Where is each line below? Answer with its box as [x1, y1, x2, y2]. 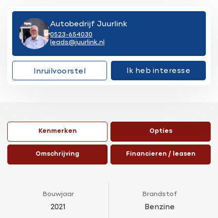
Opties [149, 128, 172, 134]
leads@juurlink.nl [50, 39, 105, 46]
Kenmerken [38, 128, 77, 134]
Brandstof [142, 191, 177, 198]
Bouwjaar [42, 191, 74, 198]
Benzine [145, 203, 175, 211]
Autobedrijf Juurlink [50, 20, 127, 28]
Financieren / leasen [126, 151, 196, 157]
